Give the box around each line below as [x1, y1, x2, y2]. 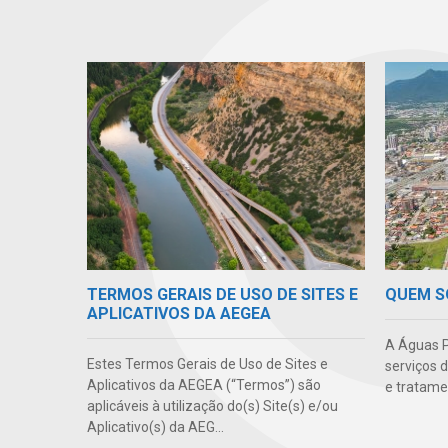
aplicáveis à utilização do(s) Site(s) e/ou [87, 398, 338, 415]
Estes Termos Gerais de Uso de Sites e [87, 356, 328, 373]
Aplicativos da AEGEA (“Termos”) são [87, 377, 321, 394]
